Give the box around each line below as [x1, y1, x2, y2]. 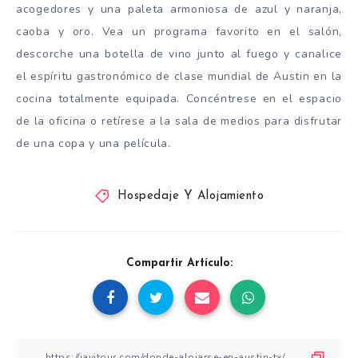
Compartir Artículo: [125, 257, 233, 270]
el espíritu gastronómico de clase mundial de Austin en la [16, 69, 342, 85]
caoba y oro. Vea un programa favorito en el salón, [16, 24, 342, 40]
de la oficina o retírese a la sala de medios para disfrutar [16, 113, 342, 129]
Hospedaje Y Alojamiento [117, 190, 264, 203]
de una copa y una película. [16, 136, 171, 152]
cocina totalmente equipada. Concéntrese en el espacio [16, 91, 342, 107]
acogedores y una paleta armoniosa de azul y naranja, [16, 2, 342, 18]
